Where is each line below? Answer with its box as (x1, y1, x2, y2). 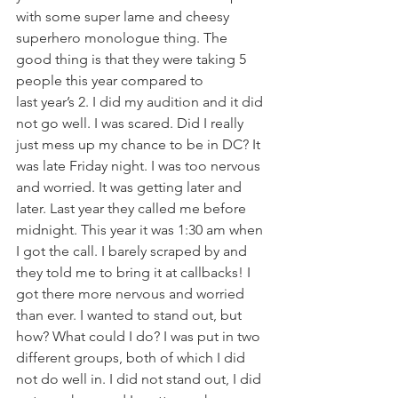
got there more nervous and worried (16, 285, 248, 302)
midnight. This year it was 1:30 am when (16, 221, 267, 238)
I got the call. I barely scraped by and (16, 243, 251, 259)
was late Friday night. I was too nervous (16, 157, 264, 174)
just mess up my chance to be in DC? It (16, 136, 264, 153)
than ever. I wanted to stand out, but (16, 306, 245, 323)
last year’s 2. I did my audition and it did (16, 93, 267, 110)
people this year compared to (16, 72, 207, 89)
